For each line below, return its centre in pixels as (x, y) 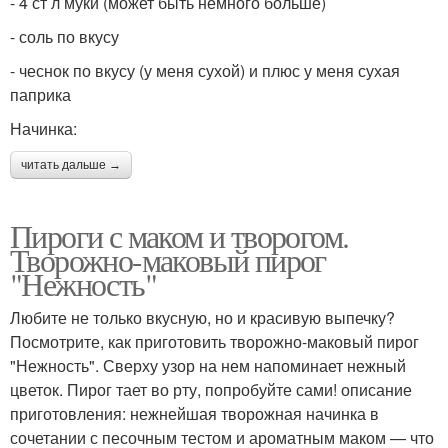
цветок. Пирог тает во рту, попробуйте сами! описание (211, 389)
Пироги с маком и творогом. (179, 235)
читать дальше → (71, 164)
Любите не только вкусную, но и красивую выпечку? (202, 317)
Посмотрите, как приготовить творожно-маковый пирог (214, 341)
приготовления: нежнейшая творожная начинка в (194, 413)
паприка (40, 94)
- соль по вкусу (64, 36)
